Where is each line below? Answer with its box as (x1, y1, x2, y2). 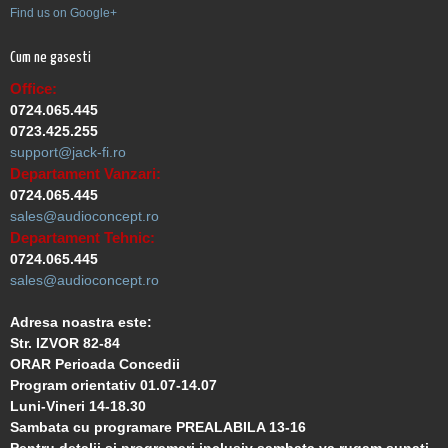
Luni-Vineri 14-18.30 (10, 398, 146, 415)
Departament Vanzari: (10, 165, 161, 183)
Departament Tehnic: (10, 229, 155, 247)
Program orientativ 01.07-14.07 (10, 377, 217, 394)
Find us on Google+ (10, 6, 117, 21)
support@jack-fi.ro (10, 144, 126, 161)
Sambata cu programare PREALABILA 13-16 (10, 419, 306, 436)
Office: (10, 80, 57, 98)
